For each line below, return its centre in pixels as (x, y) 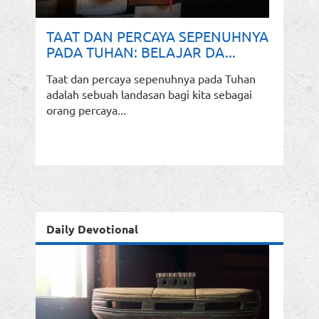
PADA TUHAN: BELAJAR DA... (141, 52)
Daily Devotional (92, 229)
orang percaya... (86, 110)
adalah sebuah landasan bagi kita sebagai (149, 94)
